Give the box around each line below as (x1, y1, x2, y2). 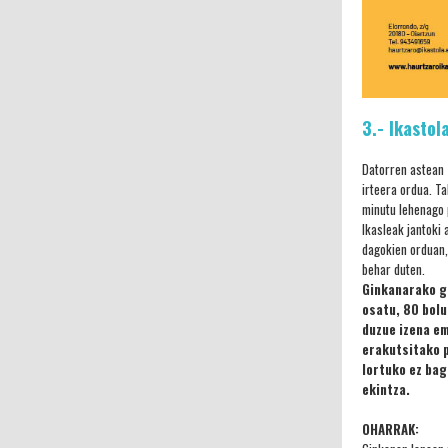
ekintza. (362, 379, 410, 399)
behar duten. (362, 259, 425, 279)
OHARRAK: (362, 419, 419, 439)
